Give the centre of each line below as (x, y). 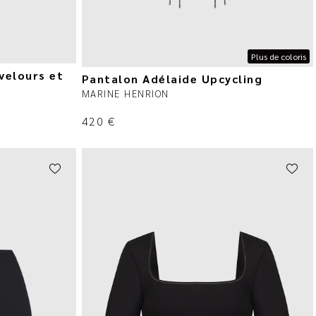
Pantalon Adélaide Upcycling (172, 79)
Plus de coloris (279, 57)
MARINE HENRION (125, 93)
